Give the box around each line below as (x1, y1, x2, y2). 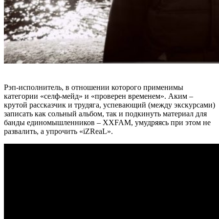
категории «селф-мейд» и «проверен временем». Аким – (4, 92, 193, 101)
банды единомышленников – (4, 118, 103, 127)
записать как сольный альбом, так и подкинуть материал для (4, 109, 207, 118)
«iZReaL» (79, 127, 111, 136)
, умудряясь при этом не (131, 118, 211, 127)
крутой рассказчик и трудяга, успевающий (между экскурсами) (4, 101, 215, 109)
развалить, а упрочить (4, 127, 79, 136)
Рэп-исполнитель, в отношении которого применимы (4, 83, 183, 92)
